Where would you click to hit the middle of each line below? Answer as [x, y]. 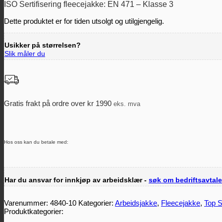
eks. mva [127, 104]
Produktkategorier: [34, 211]
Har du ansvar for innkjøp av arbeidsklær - [77, 180]
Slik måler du [25, 54]
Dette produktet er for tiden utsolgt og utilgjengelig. [84, 21]
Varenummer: [27, 203]
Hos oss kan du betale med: [36, 142]
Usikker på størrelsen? [43, 46]
